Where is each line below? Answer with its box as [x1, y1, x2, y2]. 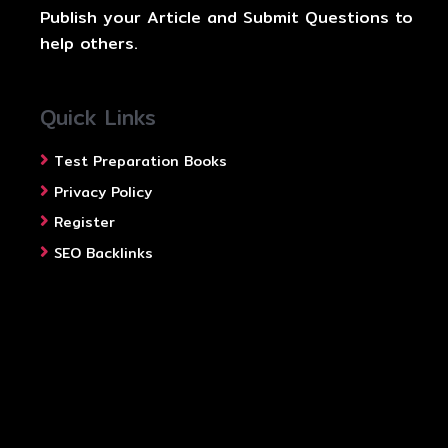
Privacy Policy [54, 180, 152, 203]
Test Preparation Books [54, 149, 227, 172]
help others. [40, 31, 138, 57]
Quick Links [40, 101, 156, 135]
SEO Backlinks [54, 242, 153, 265]
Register [54, 211, 115, 234]
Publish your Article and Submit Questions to [40, 5, 413, 31]
